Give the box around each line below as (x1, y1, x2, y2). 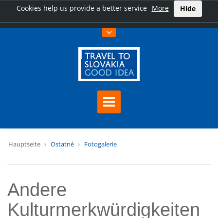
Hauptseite (8, 140, 42, 148)
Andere (7, 180, 67, 200)
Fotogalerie (84, 140, 117, 148)
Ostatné (51, 140, 74, 148)
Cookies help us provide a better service (16, 3, 147, 13)
